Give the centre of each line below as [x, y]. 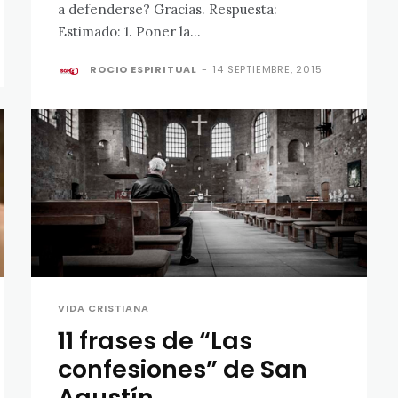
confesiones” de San [183, 369]
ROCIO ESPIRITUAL [143, 69]
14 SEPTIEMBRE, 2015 [267, 69]
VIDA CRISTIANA [103, 308]
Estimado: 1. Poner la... [163, 31]
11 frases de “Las [155, 340]
